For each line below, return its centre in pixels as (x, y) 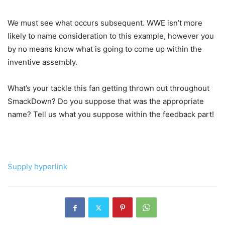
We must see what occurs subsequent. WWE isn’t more (105, 23)
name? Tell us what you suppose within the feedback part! (111, 115)
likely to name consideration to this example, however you (111, 36)
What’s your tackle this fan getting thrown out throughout (108, 88)
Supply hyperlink (37, 167)
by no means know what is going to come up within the (105, 49)
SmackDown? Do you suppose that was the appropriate (106, 101)
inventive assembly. (42, 62)
